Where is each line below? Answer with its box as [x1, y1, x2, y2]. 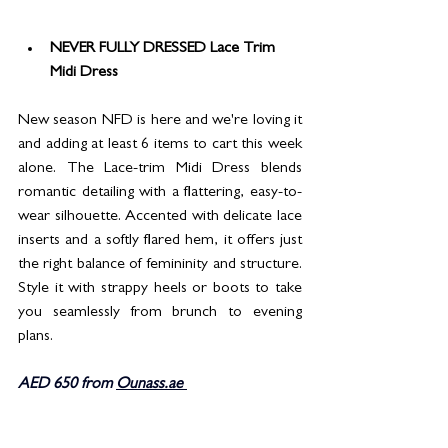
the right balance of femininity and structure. [18, 257, 302, 274]
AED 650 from [18, 377, 116, 394]
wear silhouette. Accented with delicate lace [18, 209, 302, 226]
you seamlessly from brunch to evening [18, 305, 302, 322]
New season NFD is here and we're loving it [18, 113, 302, 130]
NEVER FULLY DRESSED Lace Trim [50, 41, 279, 58]
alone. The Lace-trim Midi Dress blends [18, 161, 302, 178]
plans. [18, 329, 53, 346]
